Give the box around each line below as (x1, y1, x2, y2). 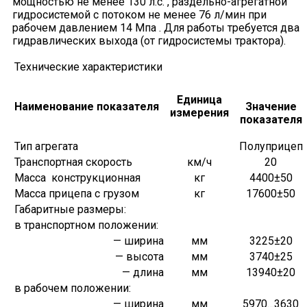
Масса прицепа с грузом (14, 187, 139, 201)
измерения (170, 106, 229, 120)
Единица (177, 93, 222, 107)
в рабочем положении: (14, 282, 131, 295)
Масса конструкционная (14, 171, 140, 185)
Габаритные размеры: (14, 203, 126, 217)
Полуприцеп (238, 140, 303, 153)
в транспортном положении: (14, 219, 158, 232)
